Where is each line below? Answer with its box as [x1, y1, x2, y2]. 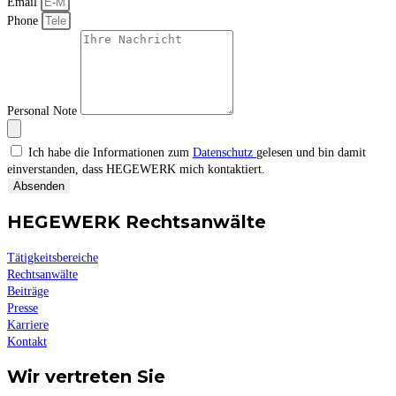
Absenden [13, 179, 65, 194]
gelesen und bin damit [256, 146, 366, 160]
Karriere [7, 317, 49, 331]
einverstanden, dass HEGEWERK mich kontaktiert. [7, 163, 265, 177]
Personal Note [7, 104, 80, 118]
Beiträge [7, 284, 49, 298]
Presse [7, 301, 38, 315]
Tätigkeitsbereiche [7, 250, 98, 264]
